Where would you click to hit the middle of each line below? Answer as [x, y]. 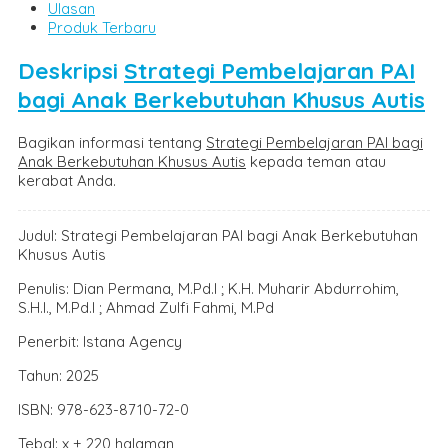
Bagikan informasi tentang [112, 142]
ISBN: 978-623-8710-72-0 [103, 409]
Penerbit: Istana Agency [100, 341]
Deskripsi [71, 70]
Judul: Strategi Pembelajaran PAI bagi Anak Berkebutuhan [218, 235]
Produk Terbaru [102, 28]
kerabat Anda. [67, 180]
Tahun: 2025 [58, 375]
